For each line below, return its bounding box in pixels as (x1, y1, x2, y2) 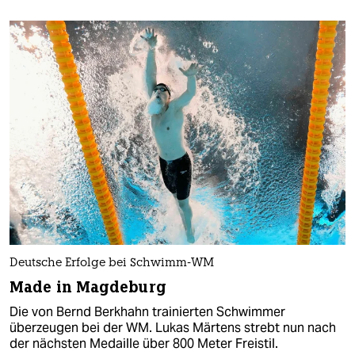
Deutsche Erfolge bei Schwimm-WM (10, 257, 214, 269)
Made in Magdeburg (10, 277, 166, 297)
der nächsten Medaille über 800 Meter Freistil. (10, 334, 278, 352)
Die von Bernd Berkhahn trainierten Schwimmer (10, 303, 285, 320)
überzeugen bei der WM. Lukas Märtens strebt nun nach (10, 319, 336, 336)
